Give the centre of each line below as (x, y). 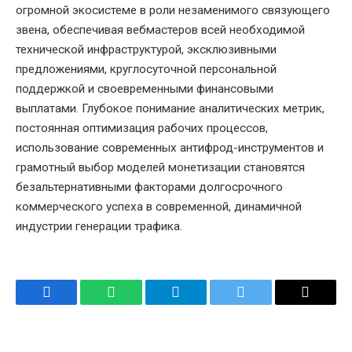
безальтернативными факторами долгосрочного (149, 187)
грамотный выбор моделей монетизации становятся (160, 167)
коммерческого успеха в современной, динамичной (159, 206)
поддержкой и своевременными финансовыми (145, 88)
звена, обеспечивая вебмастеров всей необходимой (160, 29)
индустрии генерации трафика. (99, 226)
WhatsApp (141, 304)
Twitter (260, 304)
